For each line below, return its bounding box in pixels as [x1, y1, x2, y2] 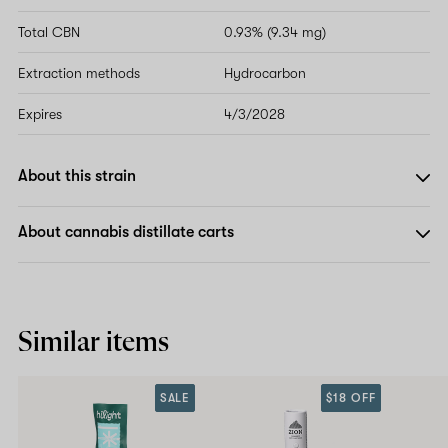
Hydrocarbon [224, 64, 306, 81]
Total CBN [18, 23, 80, 40]
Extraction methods [18, 64, 140, 81]
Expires [18, 105, 62, 122]
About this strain [18, 166, 136, 185]
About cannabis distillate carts [18, 222, 234, 241]
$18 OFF [326, 390, 376, 405]
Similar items [18, 328, 169, 357]
